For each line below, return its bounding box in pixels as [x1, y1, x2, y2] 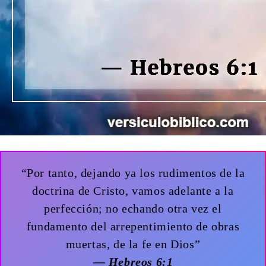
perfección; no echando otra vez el [44, 202, 222, 216]
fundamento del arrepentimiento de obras [26, 220, 240, 233]
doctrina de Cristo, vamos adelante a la [32, 184, 234, 198]
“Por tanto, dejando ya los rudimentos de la [21, 166, 245, 180]
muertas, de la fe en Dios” [65, 237, 201, 251]
